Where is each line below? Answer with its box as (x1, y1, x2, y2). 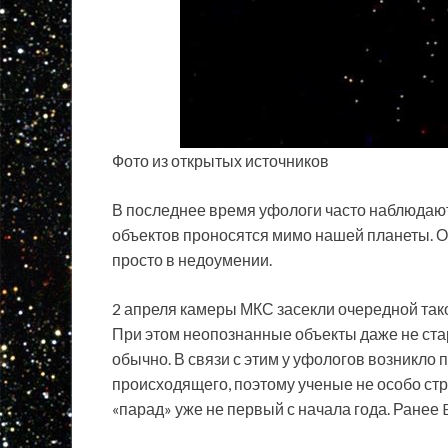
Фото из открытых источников (112, 150, 329, 170)
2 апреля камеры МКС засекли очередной (112, 298, 421, 318)
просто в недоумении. (112, 249, 272, 269)
